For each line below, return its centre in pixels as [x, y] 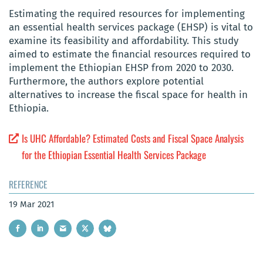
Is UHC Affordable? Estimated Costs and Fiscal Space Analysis [133, 138]
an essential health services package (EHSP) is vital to [131, 28]
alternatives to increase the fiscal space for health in [128, 95]
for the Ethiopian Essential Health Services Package [114, 154]
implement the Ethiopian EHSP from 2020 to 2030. [121, 68]
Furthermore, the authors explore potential [106, 82]
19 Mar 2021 [32, 204]
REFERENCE [28, 184]
